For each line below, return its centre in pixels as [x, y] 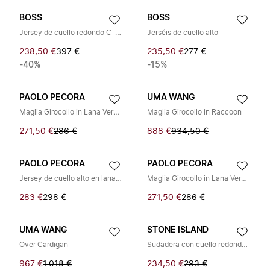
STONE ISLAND [178, 230]
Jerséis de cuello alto [183, 33]
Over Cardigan [44, 245]
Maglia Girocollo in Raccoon [194, 112]
